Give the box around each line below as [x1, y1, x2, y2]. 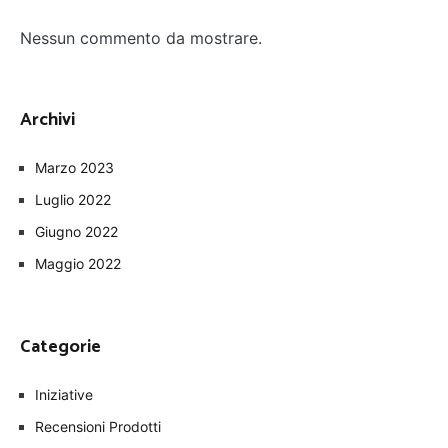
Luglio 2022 [35, 191, 111, 209]
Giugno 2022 [35, 223, 118, 241]
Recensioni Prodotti [35, 418, 161, 436]
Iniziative [35, 386, 93, 404]
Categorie [20, 332, 101, 363]
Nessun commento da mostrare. [20, 28, 262, 49]
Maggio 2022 [35, 255, 121, 273]
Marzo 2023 [35, 159, 114, 177]
